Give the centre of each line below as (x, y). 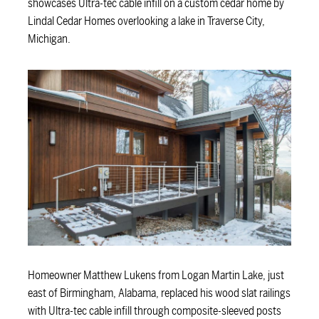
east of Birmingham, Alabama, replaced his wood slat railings (159, 293)
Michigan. (49, 40)
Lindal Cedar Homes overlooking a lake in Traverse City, (146, 22)
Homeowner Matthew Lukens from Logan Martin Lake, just (156, 275)
